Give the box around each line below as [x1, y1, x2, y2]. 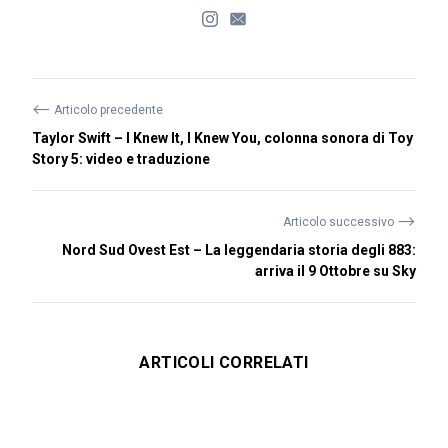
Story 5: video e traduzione [32, 151, 210, 167]
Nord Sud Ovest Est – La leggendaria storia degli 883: [62, 242, 416, 258]
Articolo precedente [51, 103, 163, 117]
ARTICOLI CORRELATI [139, 353, 309, 372]
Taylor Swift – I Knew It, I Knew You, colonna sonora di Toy [32, 130, 413, 146]
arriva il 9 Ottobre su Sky [255, 263, 416, 279]
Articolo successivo [283, 215, 397, 229]
